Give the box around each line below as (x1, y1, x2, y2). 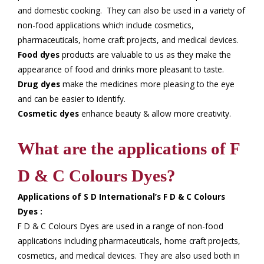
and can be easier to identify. (18, 93, 126, 104)
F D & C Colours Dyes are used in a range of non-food (18, 220, 223, 232)
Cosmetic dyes (18, 107, 79, 119)
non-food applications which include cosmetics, (18, 19, 194, 31)
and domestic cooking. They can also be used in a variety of (18, 4, 245, 16)
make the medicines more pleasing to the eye (60, 78, 235, 90)
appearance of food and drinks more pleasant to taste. (18, 63, 224, 75)
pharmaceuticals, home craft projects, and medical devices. (18, 34, 239, 45)
